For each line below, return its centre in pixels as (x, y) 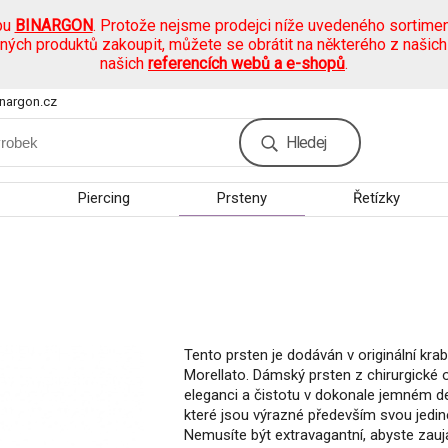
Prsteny (241, 198)
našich (124, 63)
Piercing (103, 198)
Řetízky (377, 198)
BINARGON (53, 25)
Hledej (305, 142)
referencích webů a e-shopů (246, 63)
